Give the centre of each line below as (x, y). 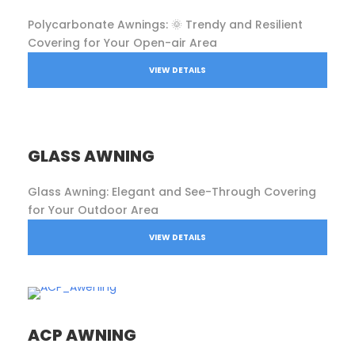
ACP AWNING (82, 335)
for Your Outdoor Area (93, 210)
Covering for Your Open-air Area (122, 42)
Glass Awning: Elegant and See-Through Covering (172, 191)
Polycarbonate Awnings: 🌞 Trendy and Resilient (165, 24)
